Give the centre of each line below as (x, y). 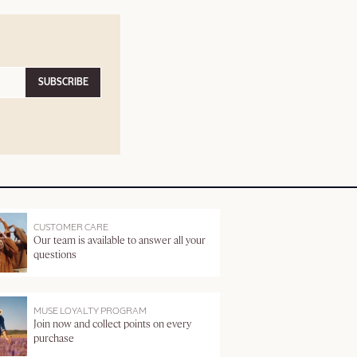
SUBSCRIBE (63, 82)
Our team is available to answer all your (120, 241)
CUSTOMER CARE (71, 228)
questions (55, 256)
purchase (54, 339)
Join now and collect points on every (113, 325)
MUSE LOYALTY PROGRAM (90, 312)
